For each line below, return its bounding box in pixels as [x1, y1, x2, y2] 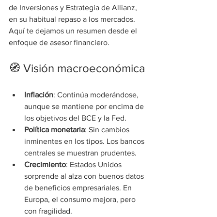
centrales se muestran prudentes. [24, 148, 137, 157]
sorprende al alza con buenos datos [24, 171, 146, 180]
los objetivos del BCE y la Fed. [24, 113, 126, 122]
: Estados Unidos [66, 160, 124, 169]
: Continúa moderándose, [53, 90, 140, 99]
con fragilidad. [24, 206, 72, 215]
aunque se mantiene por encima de [24, 102, 146, 110]
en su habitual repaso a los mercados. [9, 15, 137, 23]
